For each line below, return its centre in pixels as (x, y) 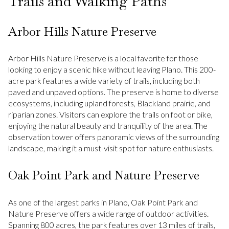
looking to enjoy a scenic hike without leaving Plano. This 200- (112, 70)
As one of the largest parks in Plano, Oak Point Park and (103, 202)
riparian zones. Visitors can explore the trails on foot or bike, (110, 114)
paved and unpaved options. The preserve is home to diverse (113, 92)
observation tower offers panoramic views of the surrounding (114, 137)
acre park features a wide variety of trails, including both (104, 81)
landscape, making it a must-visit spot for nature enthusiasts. (111, 148)
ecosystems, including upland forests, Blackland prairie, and (109, 103)
